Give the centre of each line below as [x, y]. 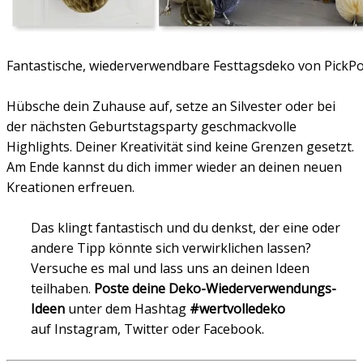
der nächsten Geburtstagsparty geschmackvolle [152, 127]
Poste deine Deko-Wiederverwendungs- [215, 289]
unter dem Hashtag [127, 309]
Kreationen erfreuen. [70, 188]
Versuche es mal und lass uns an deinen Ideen [170, 269]
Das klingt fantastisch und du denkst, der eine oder [186, 228]
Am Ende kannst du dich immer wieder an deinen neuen [174, 167]
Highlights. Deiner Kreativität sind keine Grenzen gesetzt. [180, 147]
